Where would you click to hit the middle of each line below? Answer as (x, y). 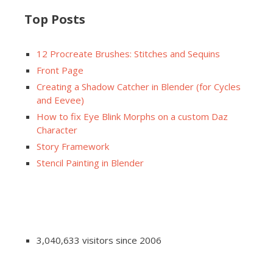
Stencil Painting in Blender (90, 162)
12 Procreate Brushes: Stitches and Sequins (128, 53)
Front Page (60, 70)
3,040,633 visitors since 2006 (99, 240)
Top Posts (55, 19)
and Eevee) (60, 100)
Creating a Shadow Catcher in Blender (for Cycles (139, 86)
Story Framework (73, 146)
